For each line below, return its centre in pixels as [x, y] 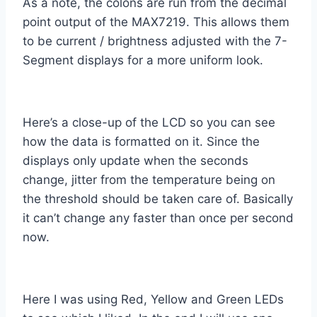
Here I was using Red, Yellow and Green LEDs [153, 300]
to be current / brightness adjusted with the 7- [155, 41]
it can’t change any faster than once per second [158, 218]
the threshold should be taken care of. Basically [158, 199]
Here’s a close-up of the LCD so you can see [149, 123]
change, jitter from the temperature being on [149, 180]
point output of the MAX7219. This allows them [156, 22]
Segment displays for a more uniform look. [143, 60]
